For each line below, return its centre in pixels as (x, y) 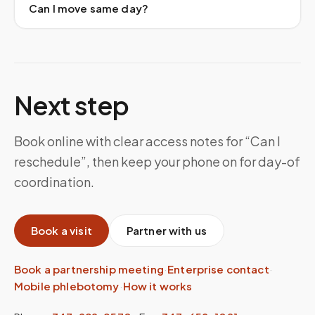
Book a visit (62, 230)
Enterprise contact (218, 269)
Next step (71, 105)
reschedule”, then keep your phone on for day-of (157, 161)
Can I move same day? (89, 8)
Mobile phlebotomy (67, 286)
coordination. (54, 182)
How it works (157, 286)
